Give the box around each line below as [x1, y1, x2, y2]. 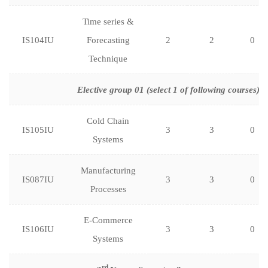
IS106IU [22, 224, 54, 234]
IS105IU [22, 125, 54, 135]
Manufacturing [80, 166, 136, 175]
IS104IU [22, 35, 54, 45]
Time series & [82, 17, 134, 26]
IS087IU [22, 175, 54, 184]
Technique [89, 54, 127, 63]
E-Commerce [83, 215, 133, 225]
